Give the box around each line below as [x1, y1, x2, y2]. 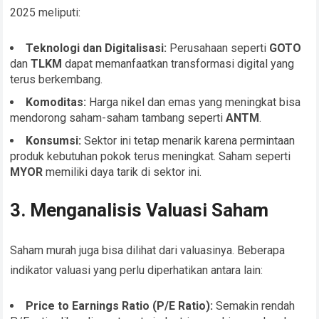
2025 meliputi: [10, 6, 81, 20]
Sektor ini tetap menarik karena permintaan [81, 134, 296, 148]
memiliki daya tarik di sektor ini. [43, 165, 202, 179]
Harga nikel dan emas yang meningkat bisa [86, 95, 301, 110]
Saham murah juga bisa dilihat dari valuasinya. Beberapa [10, 244, 286, 258]
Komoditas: [26, 95, 87, 110]
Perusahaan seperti [167, 41, 270, 56]
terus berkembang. [10, 73, 103, 87]
